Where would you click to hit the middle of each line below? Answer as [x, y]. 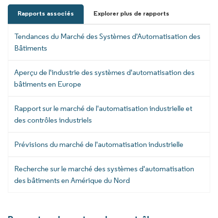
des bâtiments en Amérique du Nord [72, 181]
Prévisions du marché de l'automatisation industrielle [99, 145]
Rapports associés [46, 14]
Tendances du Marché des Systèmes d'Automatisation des [107, 36]
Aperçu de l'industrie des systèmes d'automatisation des [104, 73]
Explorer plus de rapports [131, 14]
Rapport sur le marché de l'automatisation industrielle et [103, 109]
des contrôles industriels [53, 120]
